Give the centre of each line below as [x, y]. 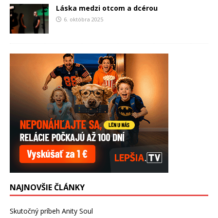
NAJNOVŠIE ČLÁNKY [47, 187]
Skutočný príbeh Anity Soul [51, 211]
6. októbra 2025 [83, 19]
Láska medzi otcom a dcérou [107, 8]
